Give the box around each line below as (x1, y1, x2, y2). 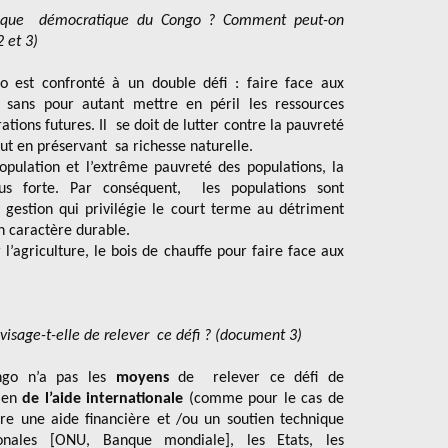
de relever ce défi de (168, 370, 345, 386)
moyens (115, 370, 169, 386)
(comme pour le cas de (183, 391, 345, 407)
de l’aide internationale (22, 391, 184, 407)
